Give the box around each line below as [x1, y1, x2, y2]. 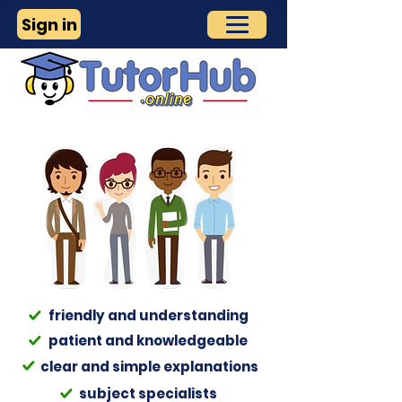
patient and [48, 331, 136, 350]
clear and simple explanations [40, 357, 258, 376]
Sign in [21, 13, 77, 36]
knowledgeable [136, 331, 248, 350]
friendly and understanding [48, 306, 249, 325]
